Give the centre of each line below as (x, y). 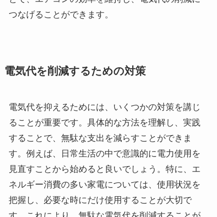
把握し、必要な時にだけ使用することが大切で (100, 200)
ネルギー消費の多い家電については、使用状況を (104, 185)
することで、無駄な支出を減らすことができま (100, 138)
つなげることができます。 (61, 15)
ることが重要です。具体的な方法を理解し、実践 (104, 123)
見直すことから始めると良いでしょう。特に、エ (104, 169)
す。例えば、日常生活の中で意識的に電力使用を (104, 154)
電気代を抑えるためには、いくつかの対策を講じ (104, 107)
